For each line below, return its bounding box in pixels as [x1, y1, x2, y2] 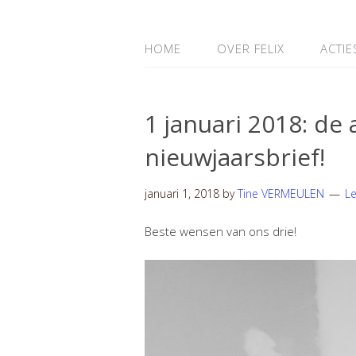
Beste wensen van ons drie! [145, 223, 300, 239]
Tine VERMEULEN [238, 186, 324, 201]
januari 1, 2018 [145, 186, 219, 201]
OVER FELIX [217, 41, 284, 56]
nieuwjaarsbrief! [145, 141, 325, 173]
